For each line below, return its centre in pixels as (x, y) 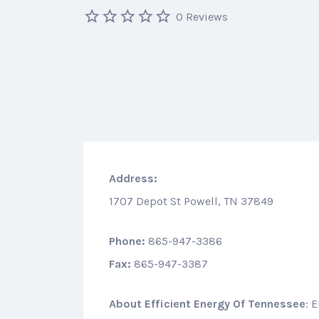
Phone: (127, 241)
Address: (133, 178)
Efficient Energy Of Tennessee (225, 303)
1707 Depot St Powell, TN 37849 (191, 201)
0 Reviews (202, 16)
